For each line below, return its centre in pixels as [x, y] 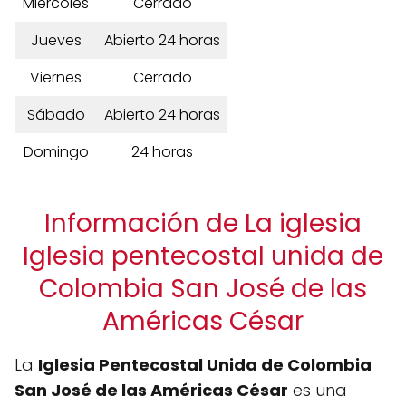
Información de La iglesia [203, 223]
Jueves [56, 40]
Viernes [56, 77]
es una [318, 390]
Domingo [56, 152]
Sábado [56, 115]
